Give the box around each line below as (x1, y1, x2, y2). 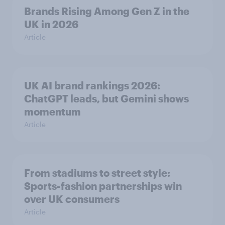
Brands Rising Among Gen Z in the (24, 5, 189, 17)
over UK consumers (24, 192, 120, 205)
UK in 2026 (24, 18, 78, 30)
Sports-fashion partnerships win (24, 179, 182, 192)
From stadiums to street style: (24, 166, 170, 179)
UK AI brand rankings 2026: (24, 79, 160, 91)
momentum (24, 105, 81, 118)
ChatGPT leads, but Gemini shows (24, 92, 189, 104)
